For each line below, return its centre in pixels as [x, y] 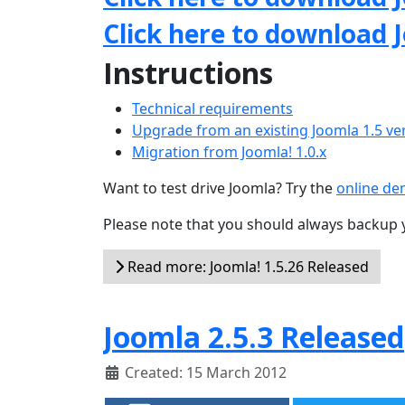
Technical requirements [212, 108]
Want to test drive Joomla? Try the [220, 188]
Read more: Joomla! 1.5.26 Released [246, 267]
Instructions [188, 73]
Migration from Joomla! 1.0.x [229, 152]
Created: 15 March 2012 [206, 372]
